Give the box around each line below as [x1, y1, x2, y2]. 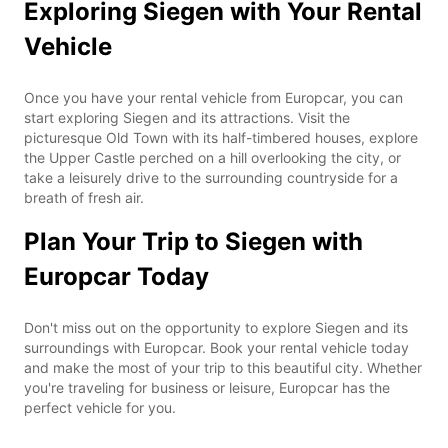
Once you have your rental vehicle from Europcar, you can [24, 88, 403, 106]
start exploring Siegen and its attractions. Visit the [24, 108, 350, 126]
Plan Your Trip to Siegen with [24, 226, 363, 256]
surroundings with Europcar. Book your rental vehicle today [24, 338, 409, 356]
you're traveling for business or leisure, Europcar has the [24, 378, 390, 396]
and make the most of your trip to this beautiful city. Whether [24, 358, 422, 376]
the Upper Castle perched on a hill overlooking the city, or [24, 148, 401, 166]
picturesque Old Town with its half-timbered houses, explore [24, 128, 418, 146]
